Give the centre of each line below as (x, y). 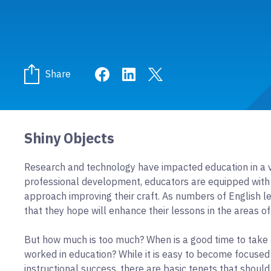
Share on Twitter (198, 73)
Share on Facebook (151, 73)
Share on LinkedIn (175, 73)
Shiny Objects (69, 138)
